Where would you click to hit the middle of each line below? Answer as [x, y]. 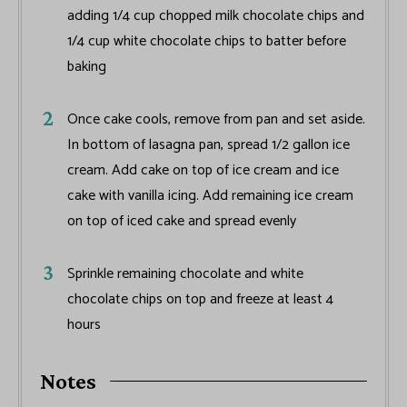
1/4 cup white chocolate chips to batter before [207, 42]
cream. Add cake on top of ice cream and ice [203, 171]
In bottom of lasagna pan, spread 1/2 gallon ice [208, 145]
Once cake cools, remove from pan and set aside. [216, 120]
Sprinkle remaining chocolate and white [185, 274]
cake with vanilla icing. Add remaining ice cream [210, 196]
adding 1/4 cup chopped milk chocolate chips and [216, 16]
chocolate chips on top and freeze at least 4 [200, 300]
